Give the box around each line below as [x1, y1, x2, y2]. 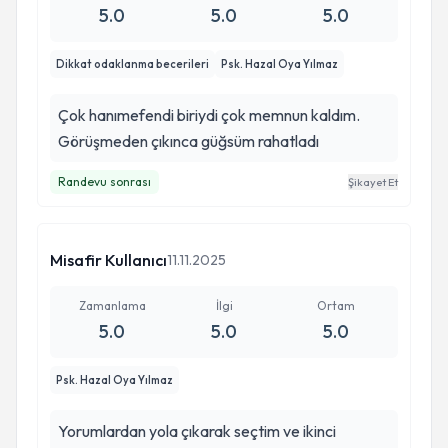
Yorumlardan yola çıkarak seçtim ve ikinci [58, 421, 336, 441]
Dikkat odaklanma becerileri [56, 57, 209, 71]
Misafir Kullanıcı [50, 250, 167, 270]
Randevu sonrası [58, 174, 151, 189]
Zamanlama [78, 298, 146, 313]
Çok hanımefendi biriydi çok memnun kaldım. [58, 105, 360, 125]
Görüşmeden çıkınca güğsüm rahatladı [58, 131, 319, 151]
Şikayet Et [348, 175, 398, 189]
